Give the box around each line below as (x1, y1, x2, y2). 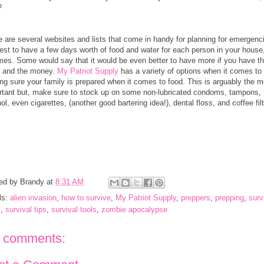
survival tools (51, 204, 97, 214)
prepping (215, 193, 244, 202)
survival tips (5, 204, 47, 214)
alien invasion (10, 193, 57, 202)
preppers (181, 193, 210, 202)
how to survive (61, 193, 111, 202)
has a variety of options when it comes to (118, 66, 262, 75)
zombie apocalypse (101, 204, 167, 214)
